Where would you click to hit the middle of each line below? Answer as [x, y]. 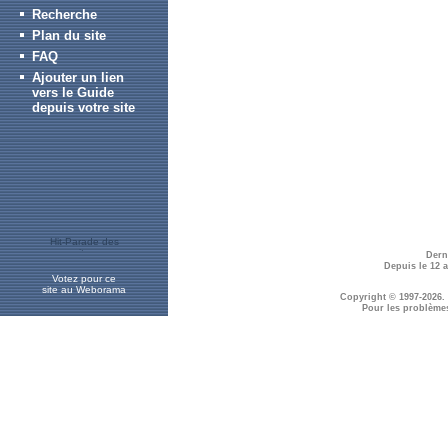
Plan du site [69, 35]
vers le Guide [73, 92]
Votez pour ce [84, 278]
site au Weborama [84, 289]
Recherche [64, 14]
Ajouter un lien [78, 77]
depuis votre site [83, 107]
